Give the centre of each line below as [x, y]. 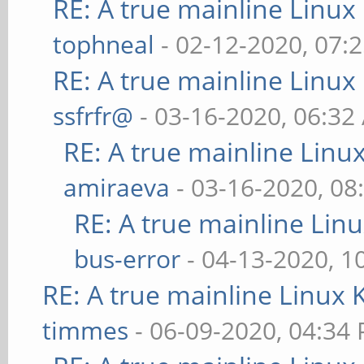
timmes [86, 330]
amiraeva [117, 187]
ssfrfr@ [93, 116]
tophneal [104, 44]
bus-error [128, 259]
